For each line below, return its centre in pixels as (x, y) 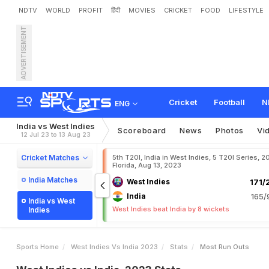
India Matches (53, 180)
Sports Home (38, 247)
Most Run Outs (225, 247)
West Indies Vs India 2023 (114, 247)
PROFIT (91, 10)
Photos (230, 130)
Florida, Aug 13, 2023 (147, 165)
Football (229, 102)
